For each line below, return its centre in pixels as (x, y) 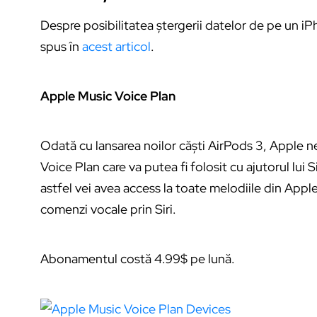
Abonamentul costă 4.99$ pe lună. (138, 258)
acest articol (116, 46)
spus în (61, 46)
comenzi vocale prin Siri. (108, 209)
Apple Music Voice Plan (108, 96)
